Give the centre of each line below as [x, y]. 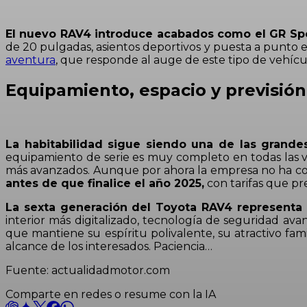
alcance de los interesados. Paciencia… [109, 247]
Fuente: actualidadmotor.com [88, 271]
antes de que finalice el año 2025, [105, 184]
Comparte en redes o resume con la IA [111, 295]
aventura [30, 60]
